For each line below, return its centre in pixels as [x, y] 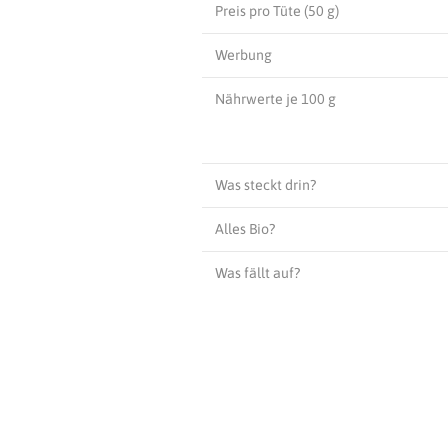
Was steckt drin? [265, 184]
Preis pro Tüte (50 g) [276, 10]
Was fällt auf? [257, 272]
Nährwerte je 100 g [275, 98]
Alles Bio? [244, 228]
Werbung [243, 54]
